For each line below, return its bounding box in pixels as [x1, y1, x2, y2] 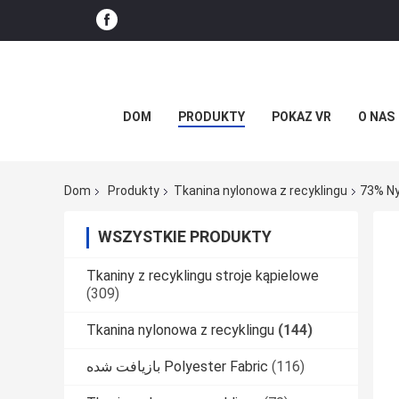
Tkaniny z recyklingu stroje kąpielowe [86, 267, 319, 285]
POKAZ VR [272, 110, 331, 124]
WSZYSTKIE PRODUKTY [98, 227, 272, 247]
